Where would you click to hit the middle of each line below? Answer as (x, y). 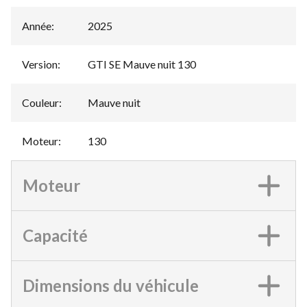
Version (40, 64)
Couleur (40, 102)
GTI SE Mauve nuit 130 (142, 64)
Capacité (55, 235)
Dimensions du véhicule (111, 285)
